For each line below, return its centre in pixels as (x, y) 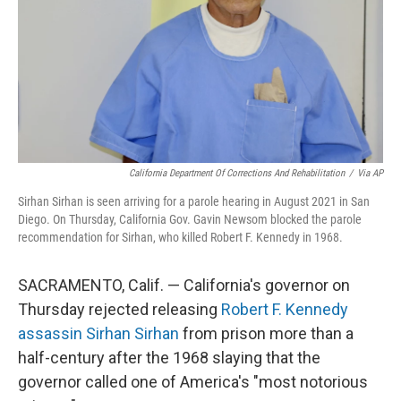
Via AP (370, 173)
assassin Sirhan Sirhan (98, 333)
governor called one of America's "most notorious (193, 382)
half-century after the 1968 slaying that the (169, 358)
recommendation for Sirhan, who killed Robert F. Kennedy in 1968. (180, 237)
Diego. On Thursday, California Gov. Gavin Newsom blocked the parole (190, 219)
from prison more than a (266, 333)
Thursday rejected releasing (119, 309)
